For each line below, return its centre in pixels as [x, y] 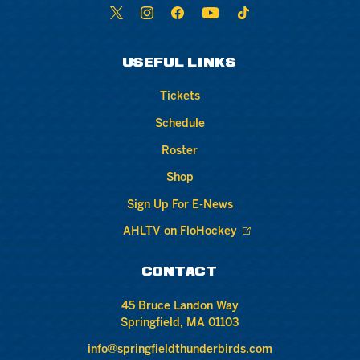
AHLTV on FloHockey [180, 232]
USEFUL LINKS [180, 64]
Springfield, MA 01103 [180, 323]
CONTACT [180, 273]
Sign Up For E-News [180, 205]
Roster [180, 151]
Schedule [180, 125]
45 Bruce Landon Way [180, 306]
